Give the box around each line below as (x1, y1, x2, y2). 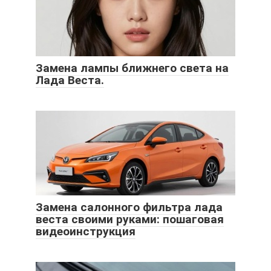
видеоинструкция (36, 224, 135, 238)
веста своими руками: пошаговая (36, 212, 224, 226)
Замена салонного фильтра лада (36, 200, 223, 214)
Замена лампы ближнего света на (36, 60, 229, 75)
